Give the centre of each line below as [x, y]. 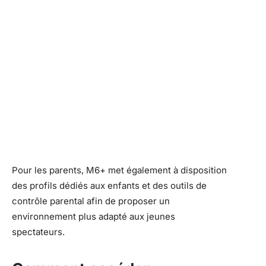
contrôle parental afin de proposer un [91, 201]
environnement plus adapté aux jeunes [94, 217]
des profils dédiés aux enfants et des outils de [109, 186]
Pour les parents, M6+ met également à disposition [119, 170]
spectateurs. [38, 232]
